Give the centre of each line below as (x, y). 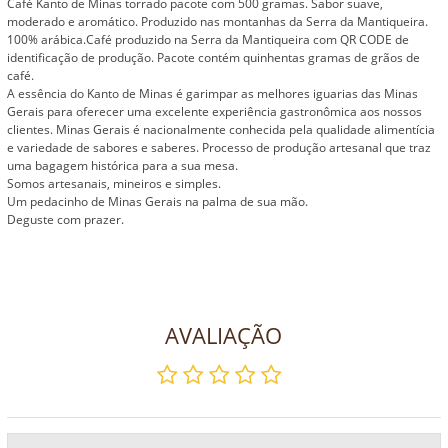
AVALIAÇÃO (224, 334)
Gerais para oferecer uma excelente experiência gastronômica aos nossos (215, 112)
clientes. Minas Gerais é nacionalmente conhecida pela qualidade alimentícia (221, 130)
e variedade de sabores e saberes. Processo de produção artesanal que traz (219, 148)
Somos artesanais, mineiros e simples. (114, 184)
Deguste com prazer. (66, 220)
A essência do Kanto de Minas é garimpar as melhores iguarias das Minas (213, 94)
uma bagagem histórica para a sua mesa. (123, 166)
